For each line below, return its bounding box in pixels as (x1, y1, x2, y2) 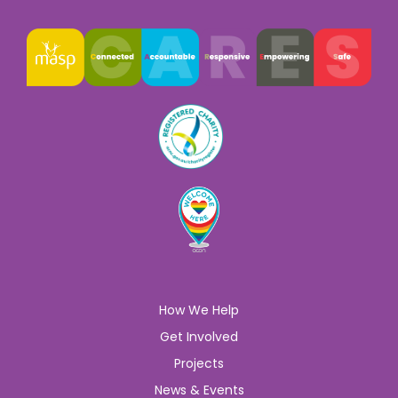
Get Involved (160, 328, 238, 346)
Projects (174, 354, 224, 373)
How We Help (159, 301, 239, 320)
